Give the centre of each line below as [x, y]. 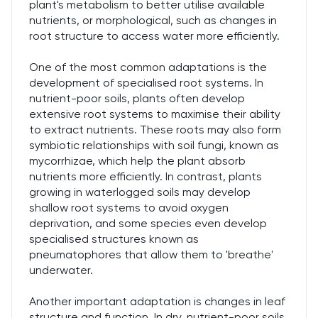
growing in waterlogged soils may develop [140, 192]
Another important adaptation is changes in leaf [157, 301]
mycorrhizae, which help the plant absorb [137, 161]
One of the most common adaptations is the [148, 67]
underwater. [61, 270]
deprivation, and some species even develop [148, 223]
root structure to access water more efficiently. [154, 36]
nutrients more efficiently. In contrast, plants [146, 176]
